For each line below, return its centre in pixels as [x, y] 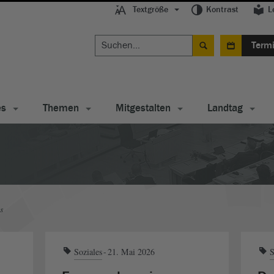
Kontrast [222, 10]
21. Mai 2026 [131, 251]
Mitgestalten [143, 108]
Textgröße [150, 10]
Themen [61, 108]
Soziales [88, 251]
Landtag [225, 108]
